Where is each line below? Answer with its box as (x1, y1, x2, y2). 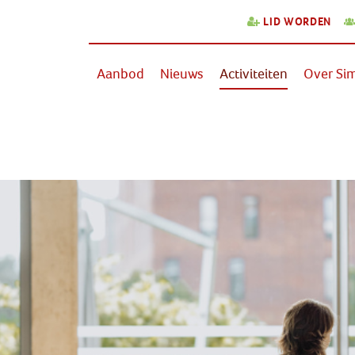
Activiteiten (219, 66, 288, 82)
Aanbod (97, 66, 145, 82)
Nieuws (160, 66, 204, 82)
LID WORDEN (263, 16, 332, 29)
